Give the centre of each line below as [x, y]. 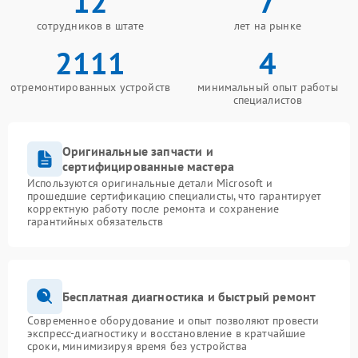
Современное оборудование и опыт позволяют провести [173, 321]
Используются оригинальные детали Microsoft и [150, 183]
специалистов [268, 100]
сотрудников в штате [90, 26]
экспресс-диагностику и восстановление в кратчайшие [167, 334]
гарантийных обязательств [95, 222]
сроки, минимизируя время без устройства [137, 346]
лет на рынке [268, 26]
